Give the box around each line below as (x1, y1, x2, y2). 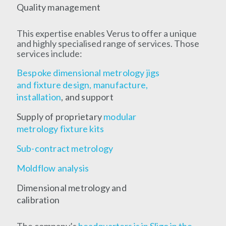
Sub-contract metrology (16, 142, 114, 154)
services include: (16, 47, 82, 59)
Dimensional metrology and (16, 182, 127, 193)
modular (103, 110, 137, 122)
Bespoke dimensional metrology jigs (16, 67, 160, 78)
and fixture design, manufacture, (16, 79, 148, 90)
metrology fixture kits (16, 123, 104, 134)
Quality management (16, 1, 101, 13)
